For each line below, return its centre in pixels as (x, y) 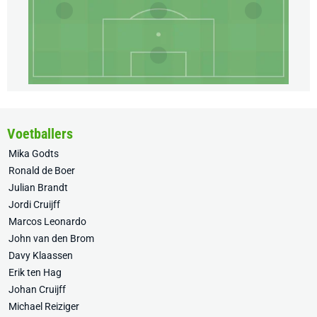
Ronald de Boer (42, 171)
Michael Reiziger (44, 307)
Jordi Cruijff (34, 205)
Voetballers (40, 134)
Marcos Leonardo (47, 222)
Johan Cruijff (37, 290)
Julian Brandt (38, 188)
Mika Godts (34, 154)
